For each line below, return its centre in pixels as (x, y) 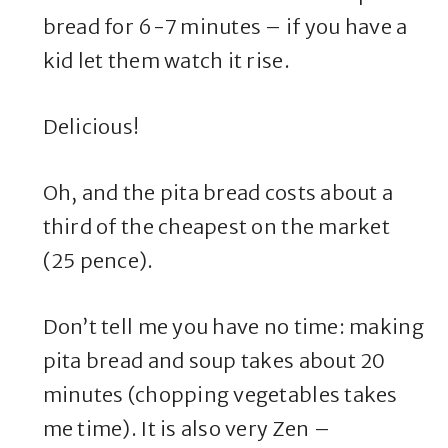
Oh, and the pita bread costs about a (218, 193)
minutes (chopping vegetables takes (220, 395)
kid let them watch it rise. (166, 61)
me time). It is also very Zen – (186, 429)
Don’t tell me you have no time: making (233, 327)
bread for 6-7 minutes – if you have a (225, 27)
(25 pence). (98, 261)
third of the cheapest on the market (216, 227)
